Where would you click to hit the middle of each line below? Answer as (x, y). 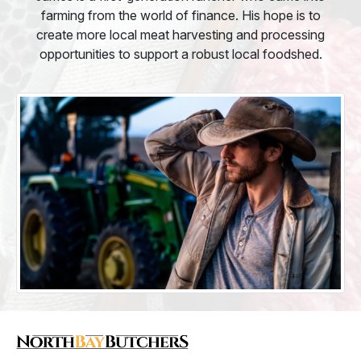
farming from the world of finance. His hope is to (180, 16)
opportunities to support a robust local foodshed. (180, 54)
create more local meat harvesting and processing (180, 35)
